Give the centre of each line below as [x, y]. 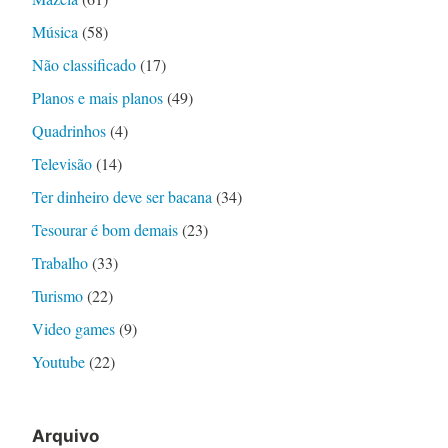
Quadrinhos [68, 131]
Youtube [58, 362]
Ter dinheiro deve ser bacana [121, 197]
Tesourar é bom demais [104, 230]
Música [54, 32]
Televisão [61, 164]
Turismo [57, 296]
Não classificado [83, 65]
